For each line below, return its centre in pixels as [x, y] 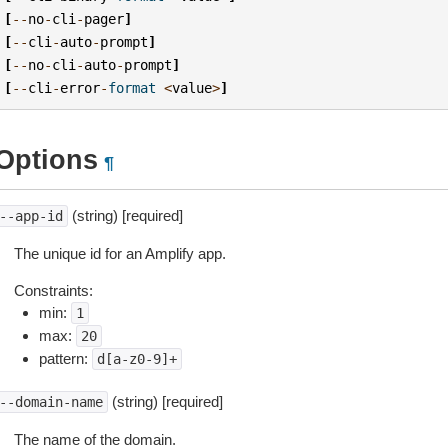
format [132, 87]
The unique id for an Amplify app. [119, 253]
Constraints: [53, 290]
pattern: [65, 358]
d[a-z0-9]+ [136, 359]
